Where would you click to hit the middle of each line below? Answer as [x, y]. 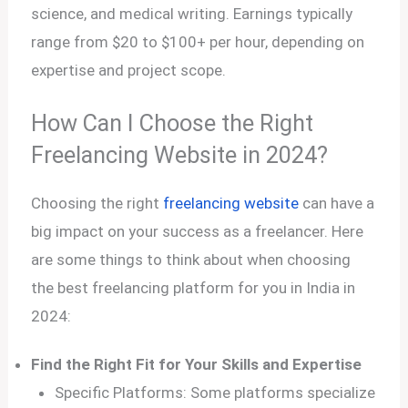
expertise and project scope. [129, 70]
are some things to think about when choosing [191, 260]
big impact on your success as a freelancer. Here [198, 231]
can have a [337, 203]
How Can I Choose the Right [173, 123]
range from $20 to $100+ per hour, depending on [198, 41]
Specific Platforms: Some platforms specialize [214, 393]
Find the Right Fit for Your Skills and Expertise [197, 365]
